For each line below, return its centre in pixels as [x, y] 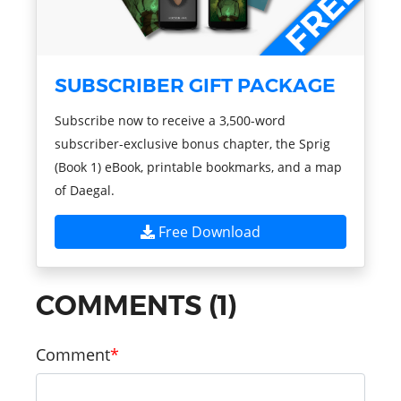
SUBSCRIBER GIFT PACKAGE [195, 85]
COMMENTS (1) [137, 306]
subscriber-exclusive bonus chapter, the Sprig [192, 144]
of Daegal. [85, 191]
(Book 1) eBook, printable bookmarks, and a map [198, 167]
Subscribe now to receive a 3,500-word [170, 121]
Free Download [208, 232]
